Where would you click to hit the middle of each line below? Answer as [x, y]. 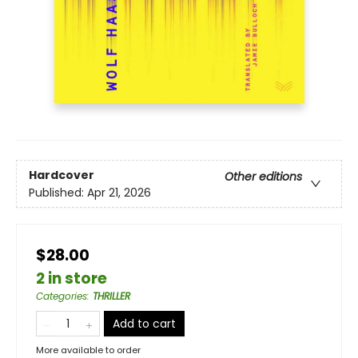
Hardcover [62, 175]
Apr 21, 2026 [119, 192]
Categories [62, 296]
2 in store [72, 279]
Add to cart [144, 324]
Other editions [263, 176]
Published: [58, 192]
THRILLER [111, 296]
